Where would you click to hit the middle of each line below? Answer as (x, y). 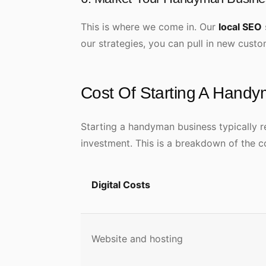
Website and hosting (139, 239)
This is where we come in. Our (150, 27)
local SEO (240, 27)
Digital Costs (121, 185)
